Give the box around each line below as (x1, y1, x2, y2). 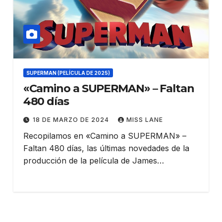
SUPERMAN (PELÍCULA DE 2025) (26, 70, 110, 76)
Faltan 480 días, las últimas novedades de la (23, 143, 189, 154)
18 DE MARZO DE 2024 (32, 116, 111, 124)
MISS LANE (126, 116, 163, 124)
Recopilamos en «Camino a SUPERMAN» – (23, 131, 186, 141)
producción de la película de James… (23, 156, 164, 166)
